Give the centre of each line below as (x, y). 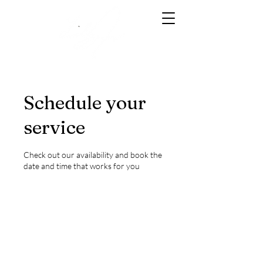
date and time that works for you (82, 166)
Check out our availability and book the (93, 155)
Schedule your (85, 102)
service (54, 127)
